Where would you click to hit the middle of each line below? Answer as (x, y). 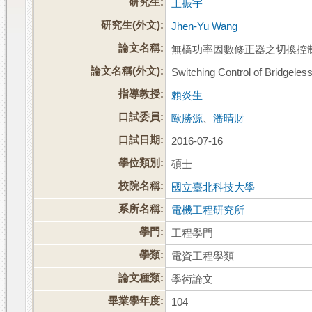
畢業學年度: (136, 301)
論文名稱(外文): (127, 71)
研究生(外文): (133, 25)
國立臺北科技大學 (213, 188)
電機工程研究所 (208, 211)
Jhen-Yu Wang (205, 27)
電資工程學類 (203, 257)
